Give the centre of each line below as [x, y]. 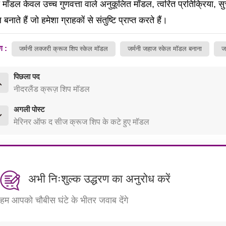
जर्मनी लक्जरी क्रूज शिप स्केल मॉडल [63, 48]
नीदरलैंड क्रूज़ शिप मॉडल [51, 89]
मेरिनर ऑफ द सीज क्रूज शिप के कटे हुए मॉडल [81, 122]
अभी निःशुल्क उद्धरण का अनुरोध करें [99, 179]
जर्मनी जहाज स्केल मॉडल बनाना [164, 48]
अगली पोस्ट [29, 109]
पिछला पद [26, 76]
